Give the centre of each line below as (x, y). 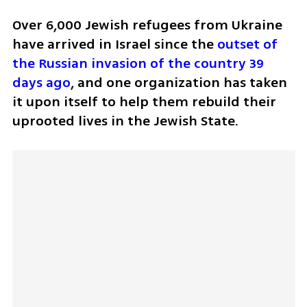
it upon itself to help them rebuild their (144, 101)
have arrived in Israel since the (114, 44)
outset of (247, 44)
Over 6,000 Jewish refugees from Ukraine (147, 25)
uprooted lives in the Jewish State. (125, 121)
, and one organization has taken (179, 82)
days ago (41, 82)
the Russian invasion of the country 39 (138, 63)
